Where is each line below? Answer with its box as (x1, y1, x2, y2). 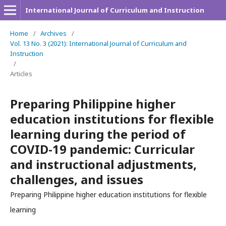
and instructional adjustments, (10, 156, 197, 173)
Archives (40, 29, 67, 38)
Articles (10, 69, 32, 78)
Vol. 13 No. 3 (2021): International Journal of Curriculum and (10, 39, 187, 48)
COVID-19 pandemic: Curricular (10, 141, 195, 157)
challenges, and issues (10, 171, 143, 188)
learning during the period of (10, 126, 186, 142)
